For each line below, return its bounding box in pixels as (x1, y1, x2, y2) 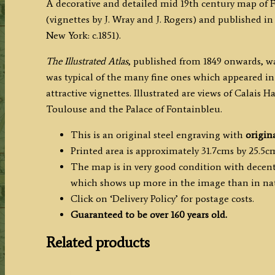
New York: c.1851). (45, 29, 121, 41)
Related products (45, 233, 150, 252)
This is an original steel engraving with (70, 128, 246, 141)
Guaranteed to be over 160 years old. (70, 208, 227, 220)
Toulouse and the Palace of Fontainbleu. (45, 103, 222, 115)
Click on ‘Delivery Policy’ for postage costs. (70, 192, 254, 204)
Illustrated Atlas (64, 55, 128, 67)
